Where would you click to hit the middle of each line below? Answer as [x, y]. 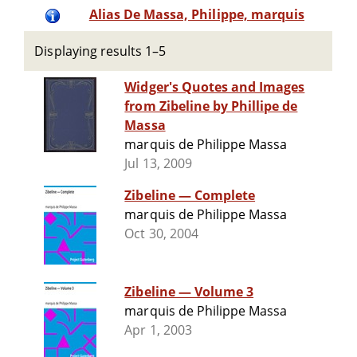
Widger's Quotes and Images [215, 87]
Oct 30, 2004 [161, 234]
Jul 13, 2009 [158, 164]
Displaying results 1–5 [100, 51]
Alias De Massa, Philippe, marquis [196, 15]
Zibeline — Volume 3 [189, 292]
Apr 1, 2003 [158, 330]
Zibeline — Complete [190, 196]
